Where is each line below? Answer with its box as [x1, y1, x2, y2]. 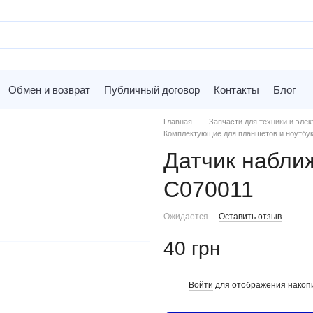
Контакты [214, 83, 259, 96]
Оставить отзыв [219, 212, 282, 221]
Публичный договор [104, 83, 200, 96]
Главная [163, 117, 192, 126]
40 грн [163, 238, 220, 259]
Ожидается [163, 212, 208, 221]
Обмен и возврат [8, 83, 90, 96]
